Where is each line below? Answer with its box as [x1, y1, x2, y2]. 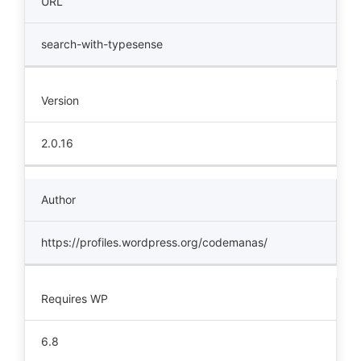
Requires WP [41, 292, 108, 305]
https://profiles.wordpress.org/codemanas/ [41, 235, 268, 249]
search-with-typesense [41, 37, 163, 51]
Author [41, 193, 76, 206]
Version [41, 93, 79, 107]
